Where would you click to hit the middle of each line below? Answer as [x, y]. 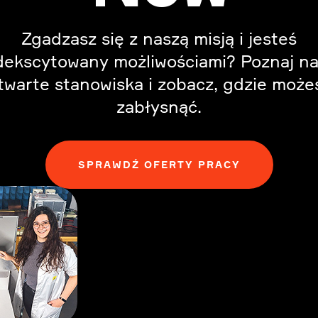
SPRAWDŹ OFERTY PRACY [159, 164]
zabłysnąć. [159, 106]
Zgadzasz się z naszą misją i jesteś [159, 38]
